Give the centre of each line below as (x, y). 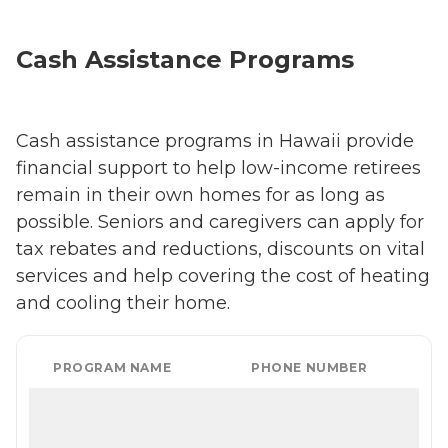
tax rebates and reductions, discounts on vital (220, 248)
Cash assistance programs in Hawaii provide (215, 140)
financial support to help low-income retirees (218, 167)
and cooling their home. (123, 302)
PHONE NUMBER (309, 367)
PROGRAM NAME (112, 367)
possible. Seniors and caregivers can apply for (220, 221)
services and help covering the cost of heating (223, 275)
